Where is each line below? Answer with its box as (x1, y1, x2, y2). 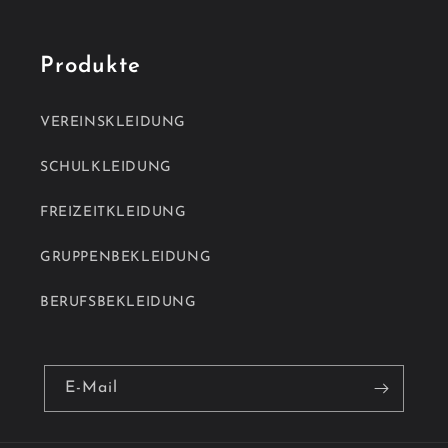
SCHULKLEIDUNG (40, 160, 172, 175)
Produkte (40, 55, 141, 78)
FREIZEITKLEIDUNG (40, 205, 187, 220)
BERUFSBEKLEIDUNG (40, 295, 197, 310)
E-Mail (65, 380, 118, 396)
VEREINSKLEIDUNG (40, 115, 186, 130)
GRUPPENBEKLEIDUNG (40, 250, 212, 265)
